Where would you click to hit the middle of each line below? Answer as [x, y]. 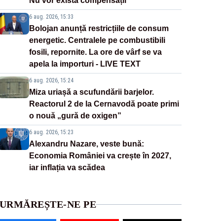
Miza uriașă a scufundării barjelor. [91, 92]
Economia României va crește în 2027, [100, 156]
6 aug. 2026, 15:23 [51, 132]
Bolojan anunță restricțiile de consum [99, 29]
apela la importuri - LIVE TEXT [85, 64]
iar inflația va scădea [67, 168]
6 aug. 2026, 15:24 [51, 81]
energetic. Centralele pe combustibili [97, 40]
